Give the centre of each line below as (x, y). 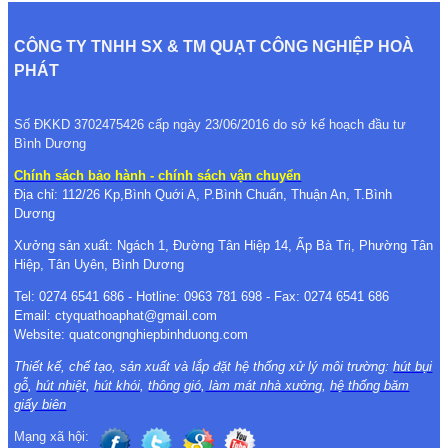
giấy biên (40, 404)
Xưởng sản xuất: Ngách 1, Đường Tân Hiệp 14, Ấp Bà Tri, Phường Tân (224, 245)
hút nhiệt (61, 385)
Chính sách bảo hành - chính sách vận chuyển (158, 175)
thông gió (175, 385)
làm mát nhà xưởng (264, 385)
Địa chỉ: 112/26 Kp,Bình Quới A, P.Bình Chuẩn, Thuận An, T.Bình (203, 194)
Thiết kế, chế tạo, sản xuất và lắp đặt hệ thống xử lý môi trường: (204, 366)
